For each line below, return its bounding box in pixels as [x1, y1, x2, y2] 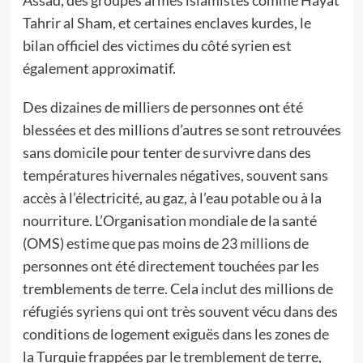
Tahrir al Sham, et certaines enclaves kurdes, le [22, 14, 311, 32]
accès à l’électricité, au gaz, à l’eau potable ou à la [22, 189, 322, 207]
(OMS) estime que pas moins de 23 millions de [22, 234, 309, 252]
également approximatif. [22, 59, 176, 77]
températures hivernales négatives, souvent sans [22, 166, 328, 184]
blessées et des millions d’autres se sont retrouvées [22, 121, 341, 139]
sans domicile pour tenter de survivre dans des [22, 143, 311, 161]
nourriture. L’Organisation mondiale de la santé [22, 211, 317, 229]
